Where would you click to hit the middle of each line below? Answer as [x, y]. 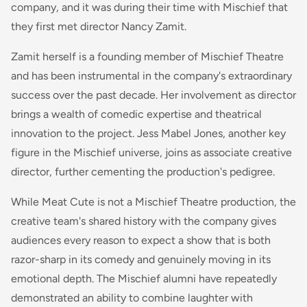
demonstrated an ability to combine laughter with [132, 297]
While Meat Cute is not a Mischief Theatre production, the [153, 201]
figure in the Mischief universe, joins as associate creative [151, 152]
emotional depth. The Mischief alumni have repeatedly [144, 278]
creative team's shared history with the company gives [144, 221]
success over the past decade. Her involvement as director [153, 95]
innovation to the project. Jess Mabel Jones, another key [148, 133]
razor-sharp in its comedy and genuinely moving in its [141, 259]
